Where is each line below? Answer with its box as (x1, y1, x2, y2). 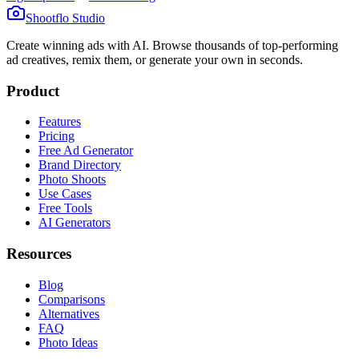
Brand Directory (38, 158, 121, 172)
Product (6, 82, 59, 99)
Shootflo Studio (26, 11, 105, 25)
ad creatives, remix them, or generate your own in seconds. (6, 53, 303, 67)
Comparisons (38, 292, 105, 306)
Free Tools (38, 201, 92, 216)
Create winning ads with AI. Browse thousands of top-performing (6, 38, 338, 52)
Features (38, 115, 81, 129)
